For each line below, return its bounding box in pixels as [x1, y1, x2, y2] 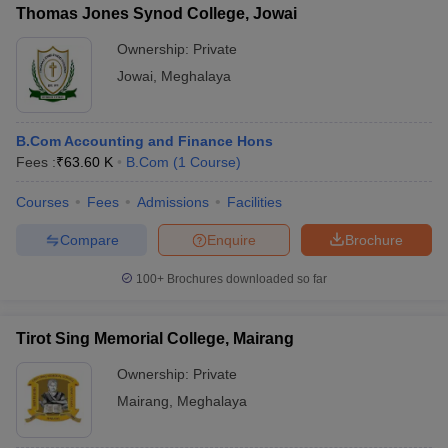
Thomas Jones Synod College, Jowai [16, 5, 297, 22]
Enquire [207, 231, 256, 248]
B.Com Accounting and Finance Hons [16, 133, 273, 149]
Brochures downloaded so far [164, 272, 327, 286]
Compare [59, 231, 119, 248]
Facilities [227, 194, 282, 210]
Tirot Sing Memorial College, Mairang [16, 330, 294, 347]
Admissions [137, 194, 209, 210]
